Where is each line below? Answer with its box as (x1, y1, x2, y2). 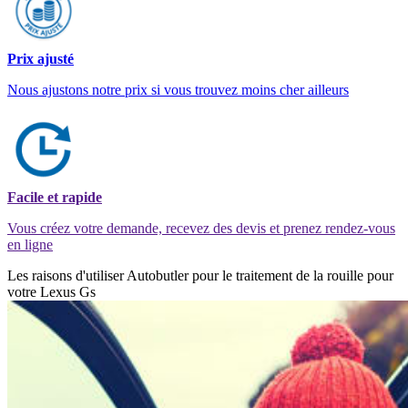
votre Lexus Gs (7, 283, 96, 300)
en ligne (7, 236, 53, 252)
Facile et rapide (7, 189, 102, 205)
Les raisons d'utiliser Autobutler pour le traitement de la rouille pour (7, 267, 393, 283)
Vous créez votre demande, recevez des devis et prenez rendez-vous (7, 219, 395, 236)
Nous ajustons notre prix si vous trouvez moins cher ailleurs (7, 81, 349, 97)
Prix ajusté (7, 50, 74, 66)
